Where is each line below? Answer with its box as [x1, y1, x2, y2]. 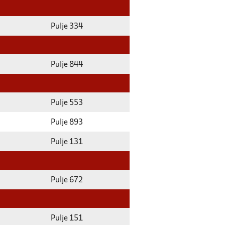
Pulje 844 [51, 61, 83, 68]
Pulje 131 [51, 139, 83, 146]
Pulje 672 [51, 177, 83, 184]
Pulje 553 [51, 99, 83, 106]
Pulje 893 [51, 119, 83, 126]
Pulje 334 [51, 23, 83, 30]
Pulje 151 [51, 215, 83, 222]
